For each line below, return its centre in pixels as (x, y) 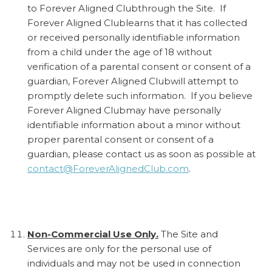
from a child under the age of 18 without (120, 52)
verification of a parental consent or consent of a (139, 66)
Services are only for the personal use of (119, 248)
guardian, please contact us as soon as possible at (141, 154)
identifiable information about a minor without (134, 124)
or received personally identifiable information (134, 37)
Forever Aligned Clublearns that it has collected (137, 22)
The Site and (188, 234)
